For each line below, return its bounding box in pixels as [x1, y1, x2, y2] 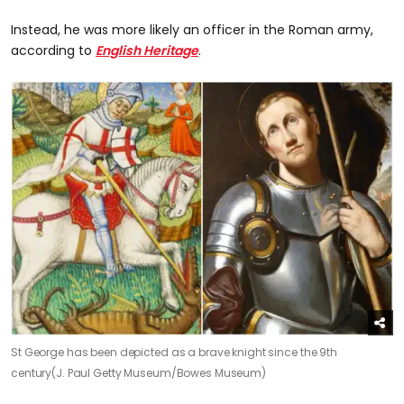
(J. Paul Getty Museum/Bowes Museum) [51, 365, 266, 381]
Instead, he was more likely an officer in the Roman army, [11, 20, 373, 39]
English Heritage [96, 41, 198, 60]
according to [11, 41, 96, 60]
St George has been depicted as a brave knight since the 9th [11, 344, 337, 361]
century [11, 365, 52, 381]
